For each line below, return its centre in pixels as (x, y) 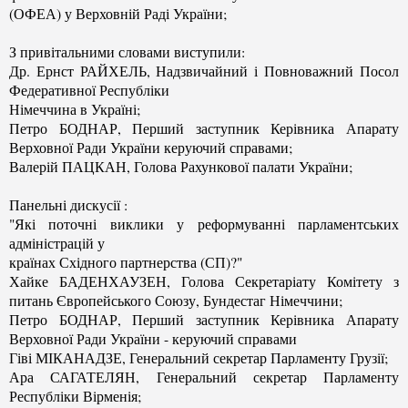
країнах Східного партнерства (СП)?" (126, 261)
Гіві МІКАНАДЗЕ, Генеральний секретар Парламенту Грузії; (199, 357)
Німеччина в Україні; (75, 108)
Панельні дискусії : (68, 204)
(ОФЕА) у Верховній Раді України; (118, 13)
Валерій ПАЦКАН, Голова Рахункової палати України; (181, 166)
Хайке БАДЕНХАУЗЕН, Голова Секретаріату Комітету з (204, 280)
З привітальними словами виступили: (127, 51)
